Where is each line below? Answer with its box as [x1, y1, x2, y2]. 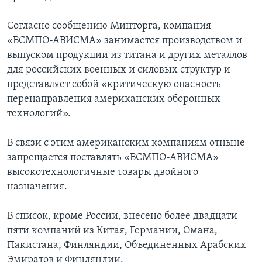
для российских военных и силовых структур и [7, 64, 230, 76]
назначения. [7, 181, 67, 193]
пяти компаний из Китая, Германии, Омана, [7, 225, 218, 237]
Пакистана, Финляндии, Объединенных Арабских [7, 240, 246, 251]
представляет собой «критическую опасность [7, 79, 221, 91]
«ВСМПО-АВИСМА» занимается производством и [7, 35, 242, 47]
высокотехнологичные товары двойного [7, 167, 198, 178]
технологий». [7, 108, 71, 120]
